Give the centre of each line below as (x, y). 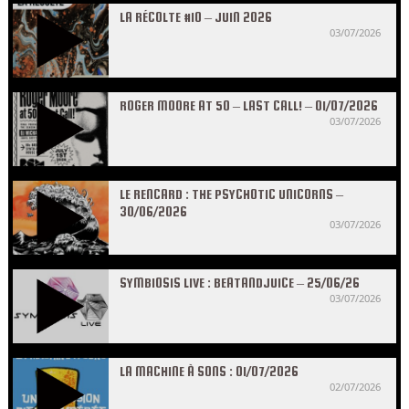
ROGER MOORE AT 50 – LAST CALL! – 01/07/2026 (249, 105)
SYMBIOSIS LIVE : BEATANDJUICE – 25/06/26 (240, 283)
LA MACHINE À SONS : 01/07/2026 (209, 371)
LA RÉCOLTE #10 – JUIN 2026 (196, 17)
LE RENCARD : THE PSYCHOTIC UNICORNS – (231, 194)
